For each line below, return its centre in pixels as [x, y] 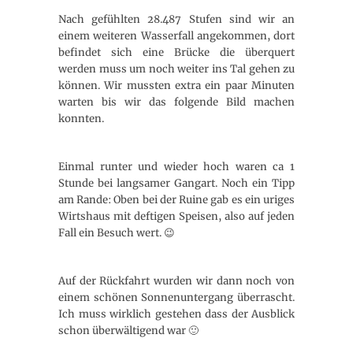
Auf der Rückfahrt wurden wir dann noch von [176, 281]
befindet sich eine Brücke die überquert [176, 52]
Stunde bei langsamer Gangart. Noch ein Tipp [176, 183]
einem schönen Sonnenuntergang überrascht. [176, 297]
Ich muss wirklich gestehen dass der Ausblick [176, 314]
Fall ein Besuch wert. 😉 [117, 233]
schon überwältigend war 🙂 [128, 331]
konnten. [82, 119]
